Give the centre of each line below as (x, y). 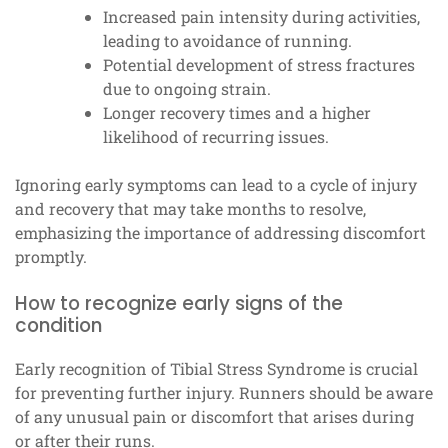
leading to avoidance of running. (227, 41)
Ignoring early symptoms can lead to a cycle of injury (216, 185)
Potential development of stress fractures (259, 65)
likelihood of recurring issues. (216, 137)
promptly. (51, 257)
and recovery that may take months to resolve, (190, 209)
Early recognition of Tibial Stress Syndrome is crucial (216, 369)
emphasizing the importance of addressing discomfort (220, 233)
